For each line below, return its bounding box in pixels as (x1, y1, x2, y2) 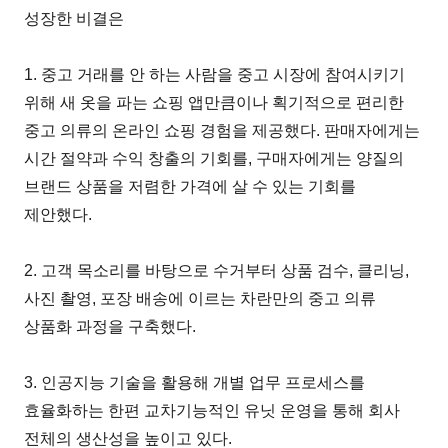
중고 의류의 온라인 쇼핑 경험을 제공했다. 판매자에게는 (24, 121, 421, 139)
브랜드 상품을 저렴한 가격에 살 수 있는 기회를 (24, 177, 357, 195)
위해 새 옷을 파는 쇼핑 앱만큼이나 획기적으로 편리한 (24, 93, 405, 111)
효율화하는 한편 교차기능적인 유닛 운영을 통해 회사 (24, 401, 401, 419)
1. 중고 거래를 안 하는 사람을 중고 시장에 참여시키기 (24, 65, 406, 83)
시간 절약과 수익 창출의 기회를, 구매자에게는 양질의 (24, 149, 405, 167)
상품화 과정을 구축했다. (24, 317, 197, 335)
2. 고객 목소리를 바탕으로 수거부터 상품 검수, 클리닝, (24, 261, 410, 279)
